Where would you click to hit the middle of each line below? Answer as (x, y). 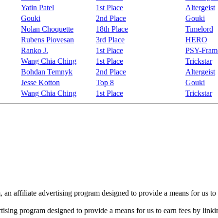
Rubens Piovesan (47, 39)
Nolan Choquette (47, 29)
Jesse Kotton (40, 82)
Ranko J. (35, 50)
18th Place (112, 29)
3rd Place (110, 39)
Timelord (199, 29)
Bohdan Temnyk (47, 72)
